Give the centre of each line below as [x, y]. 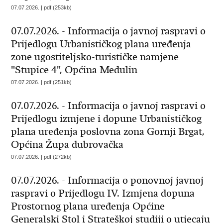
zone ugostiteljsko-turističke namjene [95, 57]
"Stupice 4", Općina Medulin [74, 70]
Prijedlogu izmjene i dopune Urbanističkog [107, 119]
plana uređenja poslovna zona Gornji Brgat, [108, 132]
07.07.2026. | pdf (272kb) [42, 157]
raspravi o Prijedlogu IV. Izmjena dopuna [103, 193]
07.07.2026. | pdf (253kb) [42, 7]
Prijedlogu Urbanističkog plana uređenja [101, 44]
